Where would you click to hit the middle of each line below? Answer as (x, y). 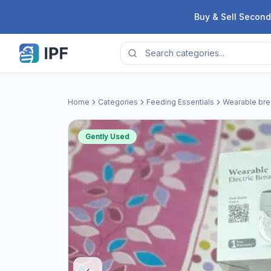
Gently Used (107, 136)
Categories (118, 102)
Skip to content (42, 12)
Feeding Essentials (180, 102)
